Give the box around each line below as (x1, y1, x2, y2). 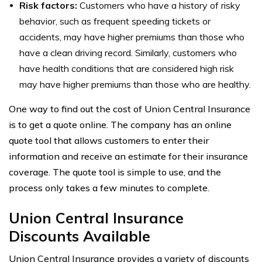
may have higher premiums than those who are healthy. (19, 78, 251, 90)
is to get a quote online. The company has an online (9, 118, 232, 130)
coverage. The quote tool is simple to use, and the (9, 166, 221, 178)
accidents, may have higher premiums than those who (19, 30, 244, 43)
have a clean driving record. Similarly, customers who (19, 46, 237, 58)
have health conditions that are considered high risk (19, 62, 234, 74)
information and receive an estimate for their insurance (9, 150, 248, 162)
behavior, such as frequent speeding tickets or (19, 15, 211, 27)
